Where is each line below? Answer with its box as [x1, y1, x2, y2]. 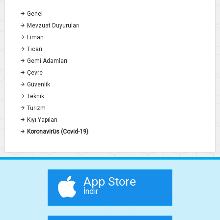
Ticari [26, 46, 42, 53]
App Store [83, 175, 137, 189]
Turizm [26, 105, 46, 112]
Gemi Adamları [26, 57, 67, 65]
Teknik [26, 93, 44, 100]
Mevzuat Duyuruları [26, 22, 80, 29]
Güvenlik [26, 81, 50, 88]
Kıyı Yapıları [26, 116, 57, 124]
